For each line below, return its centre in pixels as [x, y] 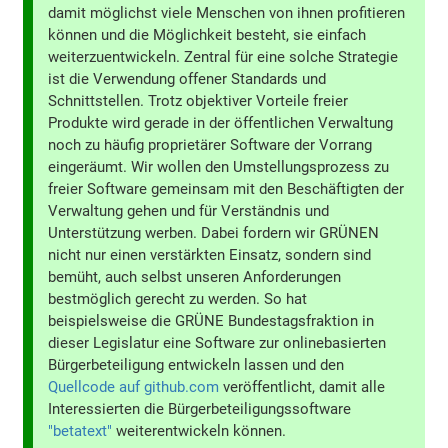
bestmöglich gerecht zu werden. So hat [178, 299]
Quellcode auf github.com [134, 387]
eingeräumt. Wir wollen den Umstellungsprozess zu [219, 167]
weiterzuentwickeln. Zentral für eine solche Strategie [223, 57]
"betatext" [80, 431]
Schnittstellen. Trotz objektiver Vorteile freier [198, 101]
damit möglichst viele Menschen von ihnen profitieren [227, 13]
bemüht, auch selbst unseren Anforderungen [195, 277]
